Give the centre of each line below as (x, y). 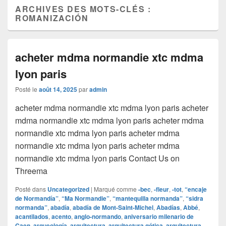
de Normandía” (37, 199)
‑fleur (161, 189)
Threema (31, 171)
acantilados (32, 217)
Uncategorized (68, 189)
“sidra (194, 199)
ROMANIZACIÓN (52, 18)
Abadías (168, 208)
